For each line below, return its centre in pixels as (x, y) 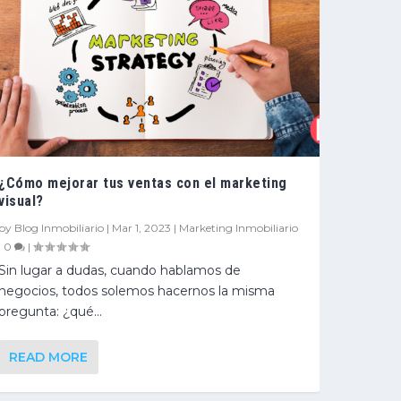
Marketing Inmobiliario (239, 227)
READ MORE (49, 357)
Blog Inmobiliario (60, 227)
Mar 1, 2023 (142, 227)
